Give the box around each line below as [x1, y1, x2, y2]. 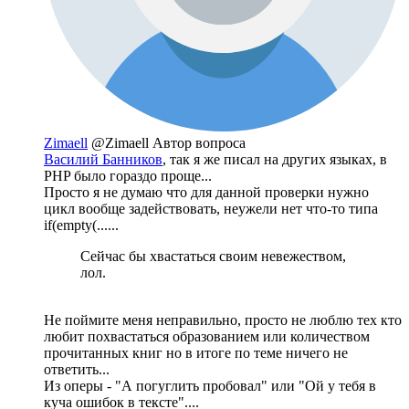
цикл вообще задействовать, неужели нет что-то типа [44, 201, 378, 217]
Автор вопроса [152, 135, 246, 152]
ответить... [44, 362, 110, 378]
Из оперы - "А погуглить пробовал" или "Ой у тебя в [44, 378, 376, 394]
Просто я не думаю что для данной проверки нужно [44, 184, 369, 201]
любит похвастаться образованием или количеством [44, 329, 370, 345]
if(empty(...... [44, 217, 119, 234]
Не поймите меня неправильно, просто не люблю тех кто [44, 312, 402, 329]
